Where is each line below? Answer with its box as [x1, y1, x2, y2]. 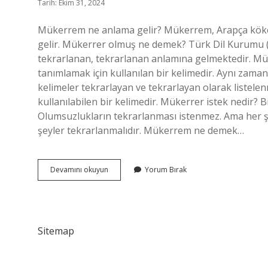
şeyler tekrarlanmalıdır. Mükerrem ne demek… [38, 124, 244, 137]
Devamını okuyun [50, 165, 108, 175]
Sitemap [38, 224, 74, 237]
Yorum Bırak [145, 165, 187, 175]
